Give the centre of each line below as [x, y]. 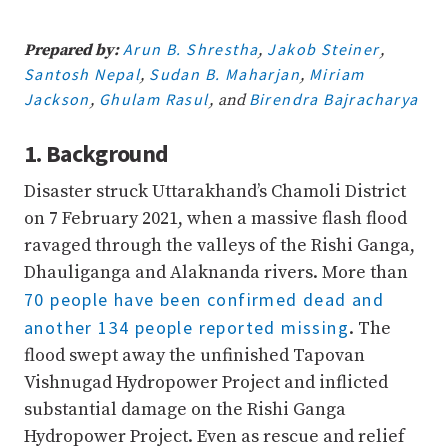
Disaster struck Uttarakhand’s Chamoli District [215, 191]
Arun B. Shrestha [191, 49]
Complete [191, 21]
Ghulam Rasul [153, 99]
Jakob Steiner [323, 49]
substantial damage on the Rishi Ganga [185, 409]
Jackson [57, 99]
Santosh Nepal [82, 74]
